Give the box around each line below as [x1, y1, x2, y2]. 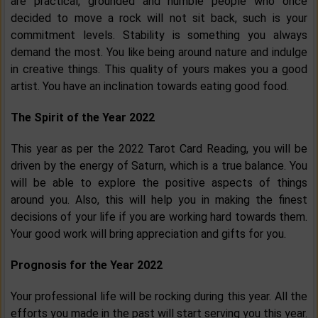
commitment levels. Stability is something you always [11, 28, 307, 43]
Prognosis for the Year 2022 [11, 258, 163, 273]
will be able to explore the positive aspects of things [11, 176, 307, 190]
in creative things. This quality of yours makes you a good [11, 62, 307, 77]
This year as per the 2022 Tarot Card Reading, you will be [11, 142, 307, 156]
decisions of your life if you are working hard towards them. [11, 210, 307, 224]
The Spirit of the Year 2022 [11, 111, 155, 125]
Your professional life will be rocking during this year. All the [11, 290, 307, 304]
